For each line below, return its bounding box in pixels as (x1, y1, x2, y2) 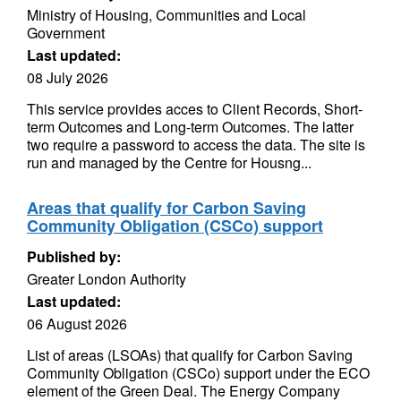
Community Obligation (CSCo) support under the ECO (27, 363, 370, 383)
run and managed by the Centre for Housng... (27, 152, 311, 173)
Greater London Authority (27, 269, 186, 289)
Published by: (27, 246, 121, 267)
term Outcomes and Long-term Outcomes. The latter (27, 116, 354, 137)
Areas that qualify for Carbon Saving (27, 196, 306, 219)
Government (27, 22, 105, 43)
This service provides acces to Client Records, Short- (27, 98, 363, 119)
